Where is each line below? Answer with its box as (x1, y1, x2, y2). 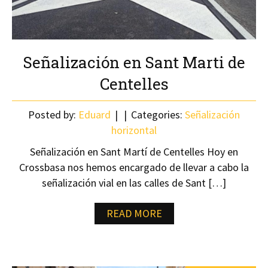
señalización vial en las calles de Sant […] (42, 176, 226, 190)
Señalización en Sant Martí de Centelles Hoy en (30, 145, 238, 159)
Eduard (78, 108, 111, 121)
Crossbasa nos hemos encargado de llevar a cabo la (19, 160, 249, 174)
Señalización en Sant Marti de (23, 52, 245, 72)
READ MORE (106, 206, 162, 220)
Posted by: (28, 108, 78, 121)
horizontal (111, 123, 157, 137)
